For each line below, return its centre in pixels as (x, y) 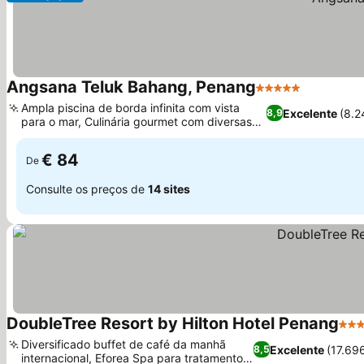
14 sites (169, 188)
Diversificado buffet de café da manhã (123, 344)
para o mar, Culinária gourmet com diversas (136, 121)
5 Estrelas (286, 96)
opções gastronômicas (81, 135)
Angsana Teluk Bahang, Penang (131, 87)
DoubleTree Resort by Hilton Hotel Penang (173, 323)
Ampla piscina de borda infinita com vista (130, 108)
